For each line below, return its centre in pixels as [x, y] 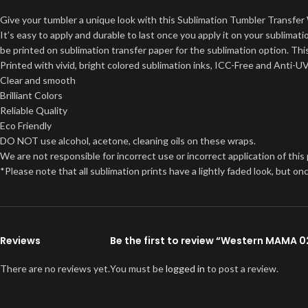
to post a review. [242, 268]
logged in [185, 268]
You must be [138, 268]
